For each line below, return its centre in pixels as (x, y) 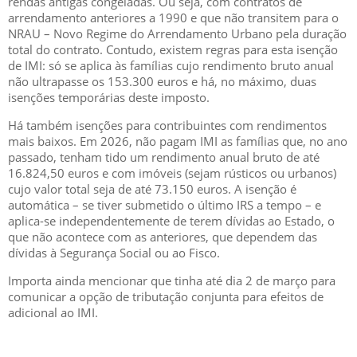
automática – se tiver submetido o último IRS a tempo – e (165, 205)
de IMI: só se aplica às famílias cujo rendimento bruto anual (171, 65)
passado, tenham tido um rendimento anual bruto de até (164, 157)
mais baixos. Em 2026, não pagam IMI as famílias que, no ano (178, 141)
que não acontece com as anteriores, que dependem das (163, 237)
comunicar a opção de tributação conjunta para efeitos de (166, 296)
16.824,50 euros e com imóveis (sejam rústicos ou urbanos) (172, 173)
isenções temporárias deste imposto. (109, 97)
